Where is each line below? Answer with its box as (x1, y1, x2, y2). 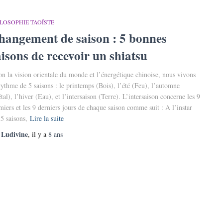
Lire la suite (30, 113, 64, 123)
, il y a (28, 129, 48, 139)
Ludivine (1, 129, 28, 139)
